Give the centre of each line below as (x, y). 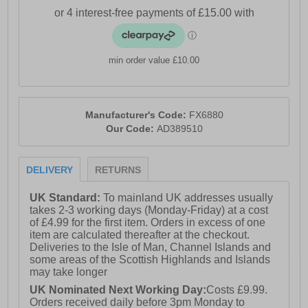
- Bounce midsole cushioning (90, 22)
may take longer (69, 272)
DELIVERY (50, 170)
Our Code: (131, 129)
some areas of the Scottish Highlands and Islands (150, 260)
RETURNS (118, 170)
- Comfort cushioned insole (84, 113)
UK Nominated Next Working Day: (118, 289)
